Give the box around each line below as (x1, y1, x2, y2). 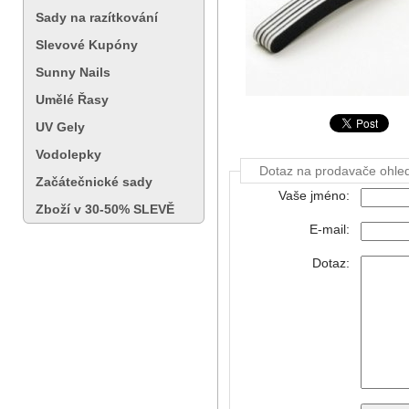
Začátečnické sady (36, 174, 152, 189)
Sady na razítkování (36, 10, 158, 25)
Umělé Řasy (36, 92, 109, 107)
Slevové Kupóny (36, 37, 138, 52)
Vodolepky (36, 147, 101, 162)
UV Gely (36, 120, 85, 134)
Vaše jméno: (278, 188, 350, 204)
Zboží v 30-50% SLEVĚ (36, 202, 174, 216)
